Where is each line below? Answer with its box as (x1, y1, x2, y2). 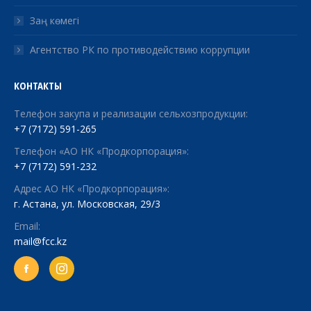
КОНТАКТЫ (14, 78, 62, 92)
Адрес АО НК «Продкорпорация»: (14, 181, 169, 195)
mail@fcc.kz (14, 234, 67, 248)
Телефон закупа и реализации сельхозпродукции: (14, 106, 248, 120)
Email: (14, 219, 40, 233)
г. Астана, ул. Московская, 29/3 (14, 196, 160, 210)
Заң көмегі (30, 13, 79, 27)
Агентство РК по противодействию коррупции (30, 42, 250, 56)
